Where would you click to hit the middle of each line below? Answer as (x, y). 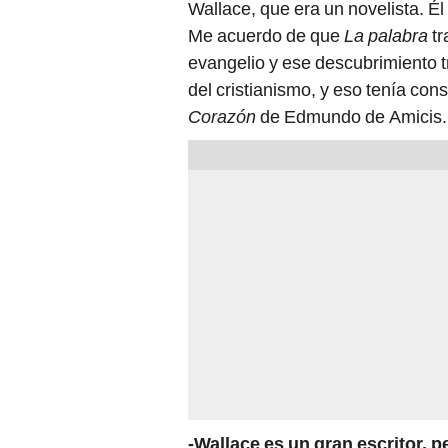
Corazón (222, 117)
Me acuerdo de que (266, 36)
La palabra (386, 36)
